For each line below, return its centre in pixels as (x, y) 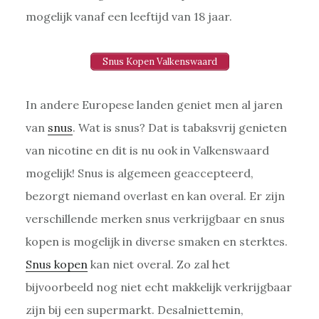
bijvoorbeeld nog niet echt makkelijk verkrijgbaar (158, 287)
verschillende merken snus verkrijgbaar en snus (155, 218)
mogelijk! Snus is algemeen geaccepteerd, (139, 173)
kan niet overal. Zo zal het (158, 264)
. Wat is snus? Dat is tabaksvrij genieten (179, 127)
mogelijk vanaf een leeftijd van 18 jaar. (129, 16)
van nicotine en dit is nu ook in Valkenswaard (147, 150)
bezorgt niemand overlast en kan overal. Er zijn (155, 195)
